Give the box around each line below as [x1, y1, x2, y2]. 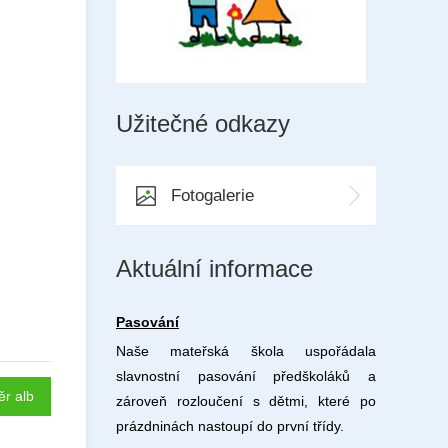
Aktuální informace [116, 255, 313, 282]
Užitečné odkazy [116, 110, 290, 137]
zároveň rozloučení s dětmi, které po [116, 393, 376, 409]
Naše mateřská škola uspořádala [116, 343, 376, 359]
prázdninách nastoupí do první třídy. [116, 418, 344, 434]
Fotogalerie [171, 186, 254, 205]
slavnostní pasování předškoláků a [116, 368, 376, 384]
